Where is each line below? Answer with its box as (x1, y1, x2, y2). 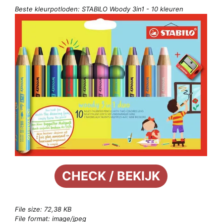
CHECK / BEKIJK (62, 168, 160, 184)
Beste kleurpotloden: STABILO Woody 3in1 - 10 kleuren (15, 4, 183, 13)
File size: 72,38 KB (15, 205, 71, 214)
